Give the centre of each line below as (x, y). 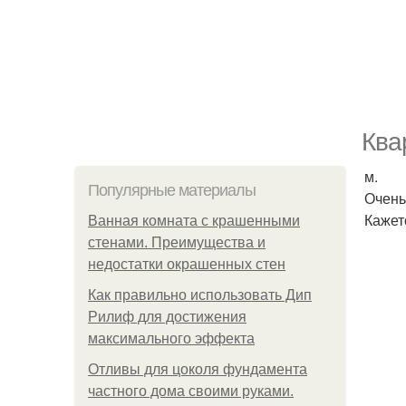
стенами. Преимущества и (177, 242)
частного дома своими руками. (191, 391)
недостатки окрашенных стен (187, 264)
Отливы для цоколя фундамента (198, 369)
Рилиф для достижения (167, 317)
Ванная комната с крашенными (194, 221)
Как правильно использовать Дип (200, 295)
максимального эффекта (171, 338)
